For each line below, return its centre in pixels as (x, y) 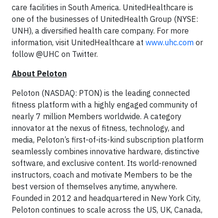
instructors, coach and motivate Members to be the (102, 175)
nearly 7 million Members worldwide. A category (97, 117)
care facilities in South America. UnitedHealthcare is (102, 8)
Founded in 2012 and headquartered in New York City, (106, 198)
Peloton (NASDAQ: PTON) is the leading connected (101, 93)
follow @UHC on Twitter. (55, 54)
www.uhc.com (170, 43)
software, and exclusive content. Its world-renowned (104, 163)
